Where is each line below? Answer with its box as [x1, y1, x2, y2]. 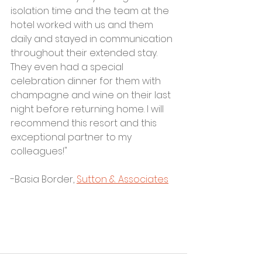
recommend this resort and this [11, 116, 159, 130]
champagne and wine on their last [11, 88, 173, 102]
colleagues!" [11, 144, 67, 158]
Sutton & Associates [77, 173, 168, 187]
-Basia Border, [11, 173, 77, 187]
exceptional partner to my [11, 130, 134, 144]
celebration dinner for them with [11, 74, 163, 88]
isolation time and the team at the [11, 4, 171, 18]
